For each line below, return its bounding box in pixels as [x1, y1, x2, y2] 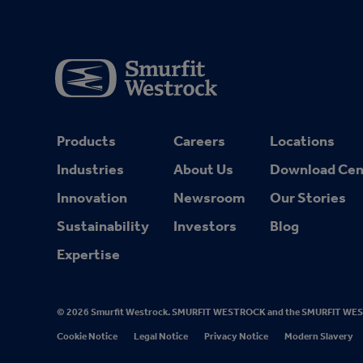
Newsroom [173, 189, 246, 207]
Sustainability [57, 217, 149, 235]
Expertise [57, 246, 120, 263]
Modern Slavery [284, 331, 353, 342]
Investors [173, 217, 237, 235]
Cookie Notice [57, 331, 117, 342]
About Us [173, 160, 233, 178]
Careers [173, 132, 225, 150]
